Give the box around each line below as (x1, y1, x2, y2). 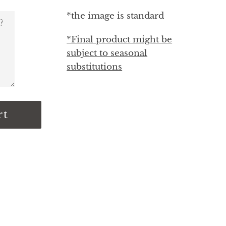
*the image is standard (67, 11, 167, 21)
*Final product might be (67, 34, 173, 45)
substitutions (67, 62, 123, 72)
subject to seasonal (67, 48, 148, 59)
